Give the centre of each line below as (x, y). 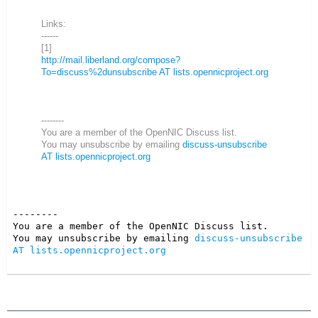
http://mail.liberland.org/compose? (111, 60)
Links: (54, 24)
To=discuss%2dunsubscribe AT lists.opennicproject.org (155, 72)
